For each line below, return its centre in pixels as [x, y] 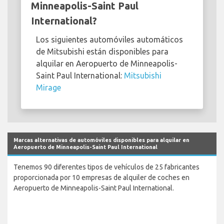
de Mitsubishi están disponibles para [102, 52]
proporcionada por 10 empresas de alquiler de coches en [101, 178]
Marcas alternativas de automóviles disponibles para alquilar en [101, 140]
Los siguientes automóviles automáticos [109, 40]
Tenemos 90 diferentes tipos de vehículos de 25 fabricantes [106, 167]
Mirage [48, 88]
